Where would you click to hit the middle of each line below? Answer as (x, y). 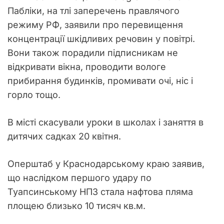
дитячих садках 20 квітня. (65, 136)
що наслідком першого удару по (79, 178)
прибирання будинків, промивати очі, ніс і (100, 81)
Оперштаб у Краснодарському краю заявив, (106, 164)
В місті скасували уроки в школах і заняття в (105, 122)
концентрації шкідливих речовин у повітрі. (101, 39)
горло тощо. (34, 95)
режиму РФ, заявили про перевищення (95, 25)
